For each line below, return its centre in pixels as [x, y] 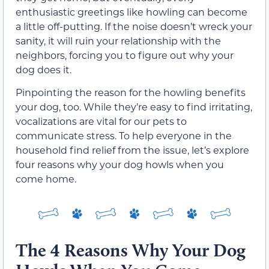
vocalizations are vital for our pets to [101, 121]
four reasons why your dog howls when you [120, 165]
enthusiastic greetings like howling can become [131, 11]
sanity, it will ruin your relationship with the [118, 40]
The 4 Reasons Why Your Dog [131, 250]
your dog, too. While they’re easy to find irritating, [134, 107]
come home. [46, 179]
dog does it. [44, 69]
